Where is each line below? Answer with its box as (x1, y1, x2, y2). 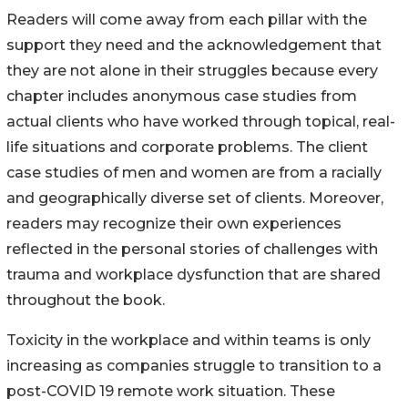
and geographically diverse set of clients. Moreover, (6, 189, 383, 207)
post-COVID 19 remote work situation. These (6, 382, 335, 400)
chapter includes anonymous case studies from (6, 87, 357, 105)
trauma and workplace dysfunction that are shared (6, 265, 381, 283)
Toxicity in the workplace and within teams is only (6, 331, 371, 349)
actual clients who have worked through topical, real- (6, 112, 395, 130)
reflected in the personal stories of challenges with (6, 240, 378, 258)
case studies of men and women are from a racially (6, 163, 382, 181)
